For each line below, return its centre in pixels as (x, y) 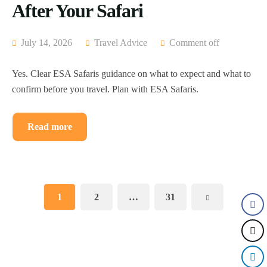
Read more (50, 127)
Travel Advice (121, 43)
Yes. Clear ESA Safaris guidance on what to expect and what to (131, 74)
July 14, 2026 (45, 43)
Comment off (194, 43)
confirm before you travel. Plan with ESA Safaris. (105, 89)
